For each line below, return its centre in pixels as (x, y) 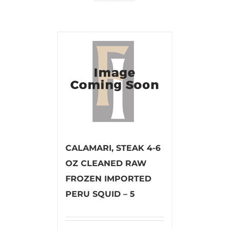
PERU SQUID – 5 (100, 194)
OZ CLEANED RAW (106, 163)
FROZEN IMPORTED (108, 178)
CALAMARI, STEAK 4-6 (113, 148)
